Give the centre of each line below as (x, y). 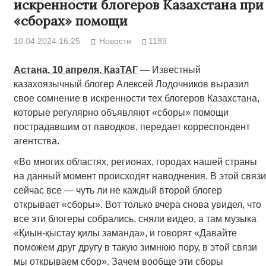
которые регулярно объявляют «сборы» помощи (121, 113)
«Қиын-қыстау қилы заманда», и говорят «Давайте (125, 233)
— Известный (169, 70)
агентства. (36, 141)
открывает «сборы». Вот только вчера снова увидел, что (137, 205)
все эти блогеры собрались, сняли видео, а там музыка (135, 219)
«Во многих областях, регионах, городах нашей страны (135, 162)
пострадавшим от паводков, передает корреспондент (132, 127)
